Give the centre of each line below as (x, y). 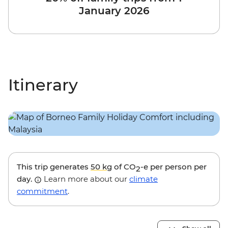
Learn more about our (85, 179)
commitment (42, 191)
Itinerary (43, 85)
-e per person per (174, 167)
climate (144, 179)
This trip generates (54, 167)
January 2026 (114, 11)
